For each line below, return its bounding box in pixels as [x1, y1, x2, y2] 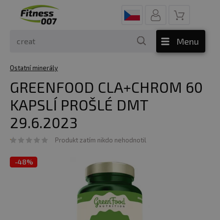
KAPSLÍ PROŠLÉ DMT [10, 96, 148, 113]
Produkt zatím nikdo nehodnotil [55, 136, 146, 144]
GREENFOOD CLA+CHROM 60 [10, 78, 203, 96]
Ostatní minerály [10, 64, 58, 72]
